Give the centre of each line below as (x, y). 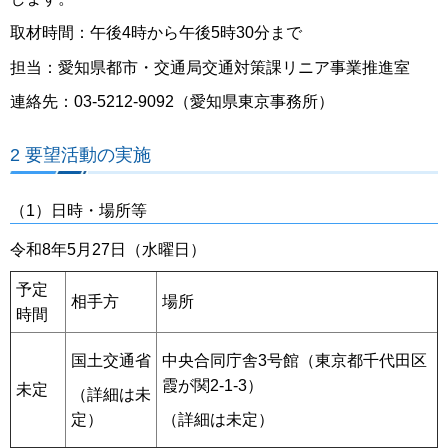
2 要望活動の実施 (80, 154)
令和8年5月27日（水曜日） (108, 249)
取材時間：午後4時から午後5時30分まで (156, 33)
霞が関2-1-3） (212, 385)
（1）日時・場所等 (78, 210)
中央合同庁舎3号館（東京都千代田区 (294, 360)
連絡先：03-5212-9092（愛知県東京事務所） (172, 102)
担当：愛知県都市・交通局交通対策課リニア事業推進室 (210, 67)
